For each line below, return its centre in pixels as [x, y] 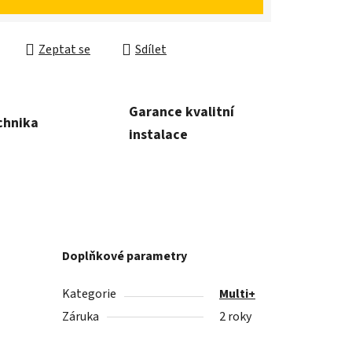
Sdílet [151, 50]
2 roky [236, 317]
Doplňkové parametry [125, 257]
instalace [158, 134]
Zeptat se [64, 50]
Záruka [81, 317]
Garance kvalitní [181, 112]
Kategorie [90, 294]
